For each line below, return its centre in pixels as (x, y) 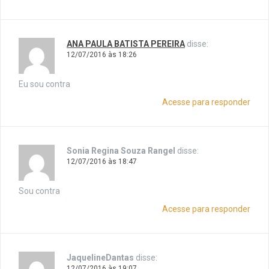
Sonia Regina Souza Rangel (121, 151)
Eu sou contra (44, 84)
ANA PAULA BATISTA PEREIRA (126, 44)
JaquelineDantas (100, 258)
